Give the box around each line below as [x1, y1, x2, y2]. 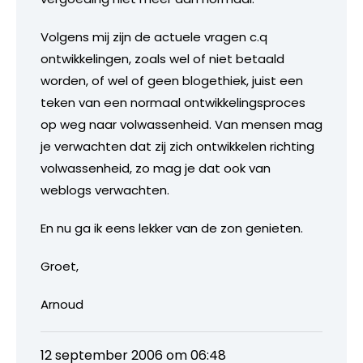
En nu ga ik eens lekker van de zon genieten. [41, 219, 303, 237]
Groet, [41, 257, 79, 275]
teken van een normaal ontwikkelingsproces [41, 93, 305, 111]
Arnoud [41, 295, 83, 313]
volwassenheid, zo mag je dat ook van [41, 159, 271, 177]
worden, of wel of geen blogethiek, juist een [41, 71, 303, 89]
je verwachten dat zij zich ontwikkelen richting [41, 137, 314, 155]
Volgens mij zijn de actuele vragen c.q [41, 28, 267, 45]
